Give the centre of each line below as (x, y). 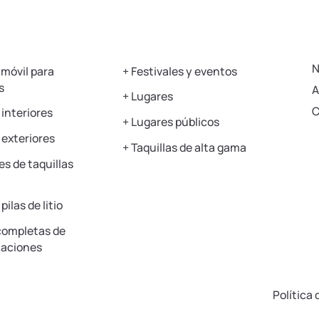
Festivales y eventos (184, 71)
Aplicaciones (162, 49)
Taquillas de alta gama (189, 147)
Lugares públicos (176, 121)
